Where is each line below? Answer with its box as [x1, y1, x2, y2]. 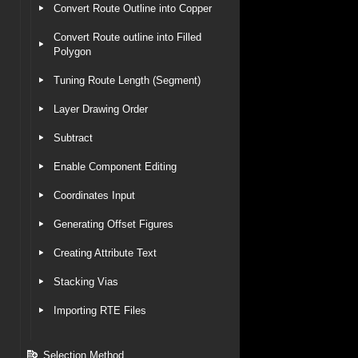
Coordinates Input [54, 189, 135, 201]
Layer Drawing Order [54, 103, 148, 115]
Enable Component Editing [54, 161, 177, 173]
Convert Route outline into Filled [54, 31, 201, 43]
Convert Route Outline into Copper [54, 2, 212, 14]
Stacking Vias [54, 276, 118, 288]
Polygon [54, 46, 91, 58]
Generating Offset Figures [54, 218, 173, 230]
